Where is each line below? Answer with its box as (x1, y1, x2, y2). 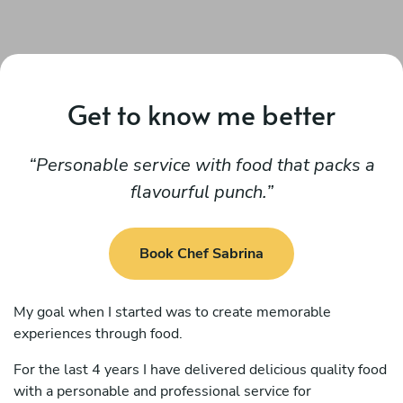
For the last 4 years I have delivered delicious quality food (13, 359, 387, 380)
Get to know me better (67, 95, 336, 132)
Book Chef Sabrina (139, 244, 264, 264)
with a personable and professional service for (13, 381, 311, 401)
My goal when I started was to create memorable (13, 301, 331, 322)
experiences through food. (13, 323, 183, 344)
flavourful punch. (130, 180, 266, 204)
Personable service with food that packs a (35, 153, 375, 177)
